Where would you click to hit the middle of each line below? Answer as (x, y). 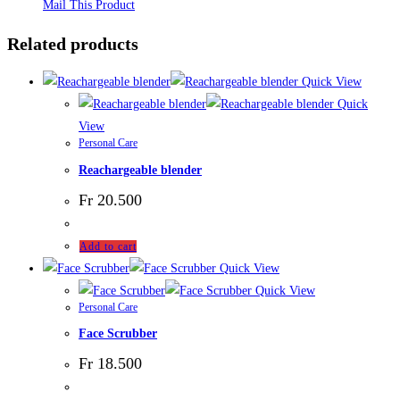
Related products (73, 43)
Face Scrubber (118, 334)
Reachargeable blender (140, 170)
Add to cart (108, 246)
